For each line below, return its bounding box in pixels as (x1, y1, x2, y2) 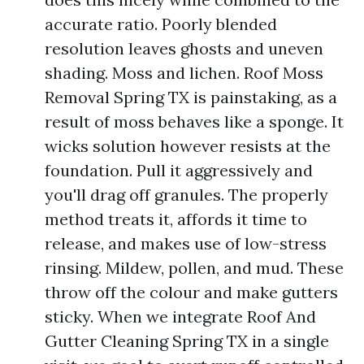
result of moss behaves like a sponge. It (45, 111, 344, 132)
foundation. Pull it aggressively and (45, 160, 313, 180)
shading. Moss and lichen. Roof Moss (45, 63, 323, 83)
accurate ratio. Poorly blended (45, 14, 277, 34)
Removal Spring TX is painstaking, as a (45, 87, 337, 107)
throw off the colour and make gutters (45, 282, 338, 302)
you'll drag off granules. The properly (45, 184, 328, 205)
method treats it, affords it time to (45, 209, 307, 229)
